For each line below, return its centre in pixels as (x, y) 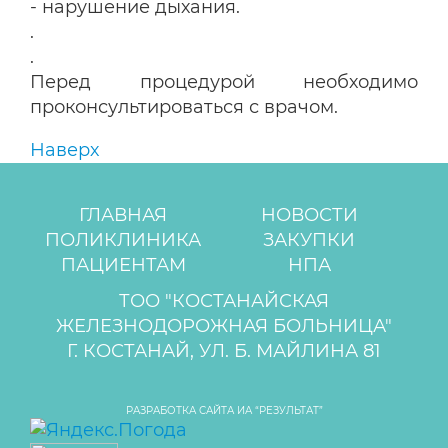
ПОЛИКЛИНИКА (123, 240)
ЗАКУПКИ (309, 240)
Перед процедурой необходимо (224, 82)
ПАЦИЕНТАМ (123, 265)
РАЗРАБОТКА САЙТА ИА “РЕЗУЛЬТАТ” (224, 411)
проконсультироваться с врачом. (184, 107)
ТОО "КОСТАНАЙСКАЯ (224, 301)
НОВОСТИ (309, 215)
